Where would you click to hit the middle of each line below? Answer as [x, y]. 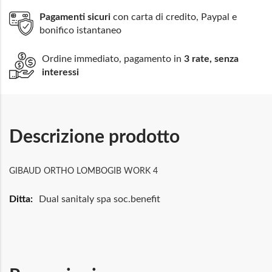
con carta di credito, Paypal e [174, 17]
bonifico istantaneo [80, 30]
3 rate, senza [211, 59]
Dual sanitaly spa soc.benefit [100, 199]
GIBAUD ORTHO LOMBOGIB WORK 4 [83, 171]
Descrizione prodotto [94, 137]
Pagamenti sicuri [75, 17]
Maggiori [25, 198]
